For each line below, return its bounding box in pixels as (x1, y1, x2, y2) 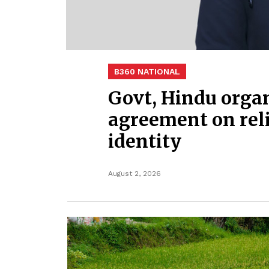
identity (107, 130, 181, 153)
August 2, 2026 (107, 169, 161, 178)
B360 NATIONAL (113, 67, 180, 77)
